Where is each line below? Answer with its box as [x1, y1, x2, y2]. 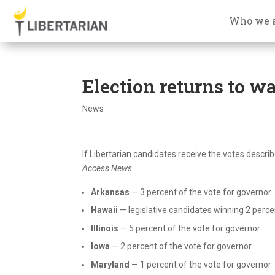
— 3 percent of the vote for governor [130, 187, 272, 197]
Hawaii [91, 205, 118, 215]
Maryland [91, 259, 130, 269]
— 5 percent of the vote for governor [118, 223, 261, 233]
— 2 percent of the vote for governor [110, 241, 252, 252]
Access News [82, 163, 133, 173]
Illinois [91, 223, 119, 233]
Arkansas [91, 187, 130, 197]
